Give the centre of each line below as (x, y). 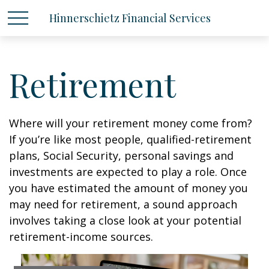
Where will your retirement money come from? (131, 123)
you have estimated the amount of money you (128, 188)
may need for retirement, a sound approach (123, 204)
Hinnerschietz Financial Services (130, 18)
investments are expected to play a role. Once (128, 172)
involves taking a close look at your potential (125, 220)
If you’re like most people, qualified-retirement (130, 139)
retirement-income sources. (81, 237)
